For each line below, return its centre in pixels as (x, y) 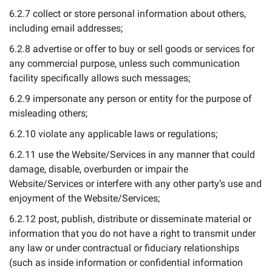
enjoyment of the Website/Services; (84, 198)
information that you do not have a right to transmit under (132, 233)
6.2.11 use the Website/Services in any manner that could (132, 155)
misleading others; (48, 113)
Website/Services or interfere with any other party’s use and (135, 184)
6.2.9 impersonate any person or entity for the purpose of (131, 99)
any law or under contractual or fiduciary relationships (124, 248)
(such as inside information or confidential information (126, 263)
